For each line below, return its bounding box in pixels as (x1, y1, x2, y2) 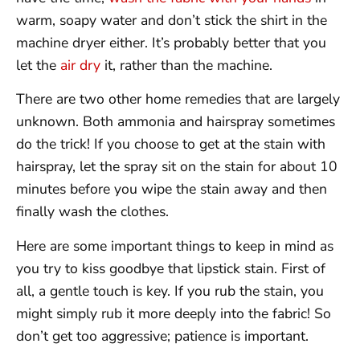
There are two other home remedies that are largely (16, 89, 340, 109)
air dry (60, 55, 100, 75)
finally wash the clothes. (16, 202, 169, 222)
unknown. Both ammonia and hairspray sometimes (16, 112, 335, 132)
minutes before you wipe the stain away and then (16, 179, 327, 199)
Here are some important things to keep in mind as (16, 235, 333, 256)
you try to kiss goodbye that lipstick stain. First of (16, 258, 325, 278)
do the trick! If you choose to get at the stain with (16, 134, 325, 154)
